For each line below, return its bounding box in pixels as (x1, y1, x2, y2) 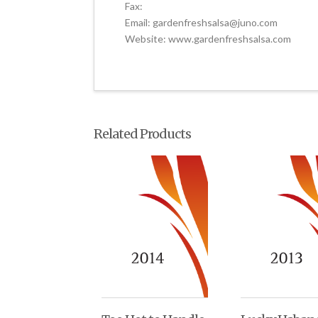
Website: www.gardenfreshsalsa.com (125, 32, 292, 45)
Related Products (94, 126, 191, 143)
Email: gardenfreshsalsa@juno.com (125, 16, 278, 28)
